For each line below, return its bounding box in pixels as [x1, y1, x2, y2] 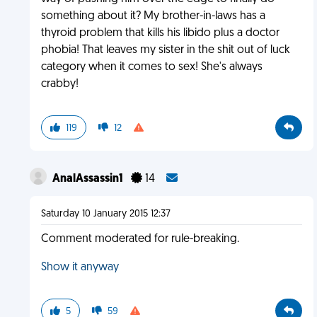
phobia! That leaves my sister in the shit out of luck [40, 45, 290, 56]
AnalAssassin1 [52, 173, 125, 185]
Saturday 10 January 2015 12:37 [40, 209, 171, 219]
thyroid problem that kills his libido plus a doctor [40, 28, 279, 39]
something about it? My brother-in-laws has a [40, 11, 265, 22]
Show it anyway [40, 262, 119, 273]
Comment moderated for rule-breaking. [40, 234, 239, 245]
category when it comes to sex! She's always [40, 62, 263, 73]
